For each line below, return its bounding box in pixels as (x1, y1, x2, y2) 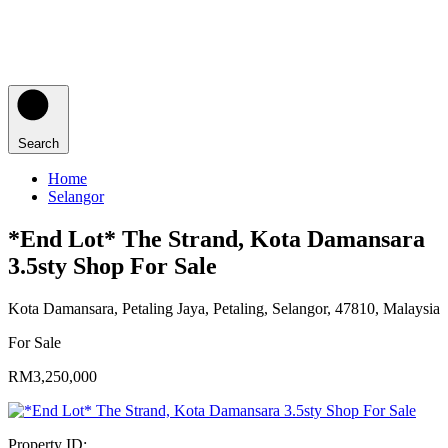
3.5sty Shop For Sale (8, 252, 217, 279)
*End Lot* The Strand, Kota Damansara (8, 225, 425, 252)
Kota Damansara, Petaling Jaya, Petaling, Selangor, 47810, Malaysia (8, 299, 440, 317)
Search (18, 135, 59, 151)
